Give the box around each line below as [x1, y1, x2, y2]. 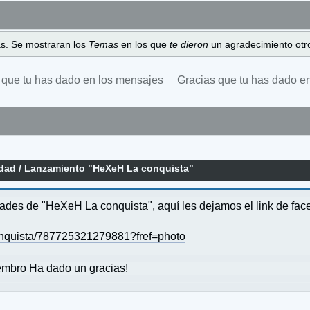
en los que [120, 38, 170, 50]
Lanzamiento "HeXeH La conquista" [24, 163, 194, 174]
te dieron [169, 38, 211, 50]
